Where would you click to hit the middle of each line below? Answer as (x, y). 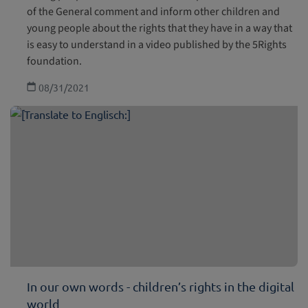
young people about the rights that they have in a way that (159, 29)
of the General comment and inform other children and (153, 12)
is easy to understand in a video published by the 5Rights (157, 45)
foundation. (54, 62)
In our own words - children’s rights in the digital (161, 287)
